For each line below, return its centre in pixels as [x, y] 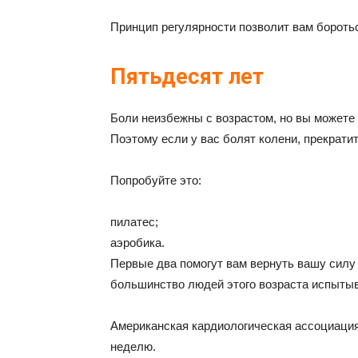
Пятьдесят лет [187, 77]
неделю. [133, 346]
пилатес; [134, 222]
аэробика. [137, 243]
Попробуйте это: [156, 180]
